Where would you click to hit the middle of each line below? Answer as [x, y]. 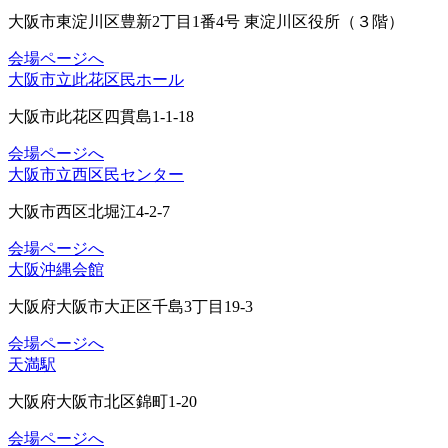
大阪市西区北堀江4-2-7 [89, 211]
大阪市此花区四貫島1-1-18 [101, 116]
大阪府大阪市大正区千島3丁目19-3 [130, 306]
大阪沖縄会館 [56, 269]
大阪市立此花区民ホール [96, 79]
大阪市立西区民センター [96, 174]
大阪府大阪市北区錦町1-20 [102, 401]
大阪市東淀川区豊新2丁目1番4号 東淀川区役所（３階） [206, 21]
